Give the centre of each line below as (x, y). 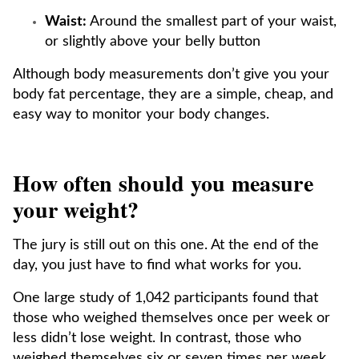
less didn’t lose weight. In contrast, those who (157, 338)
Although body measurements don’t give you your (171, 75)
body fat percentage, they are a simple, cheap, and (173, 95)
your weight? (76, 210)
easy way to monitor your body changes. (141, 115)
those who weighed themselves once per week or (171, 318)
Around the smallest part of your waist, (212, 22)
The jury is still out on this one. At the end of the (166, 245)
